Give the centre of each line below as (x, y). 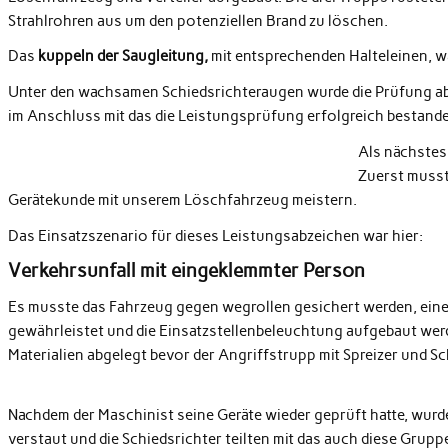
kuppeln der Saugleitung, (122, 56)
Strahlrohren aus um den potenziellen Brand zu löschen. (197, 21)
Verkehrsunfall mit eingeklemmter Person (186, 271)
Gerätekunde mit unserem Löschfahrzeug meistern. (182, 200)
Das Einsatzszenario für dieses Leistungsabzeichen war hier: (215, 235)
